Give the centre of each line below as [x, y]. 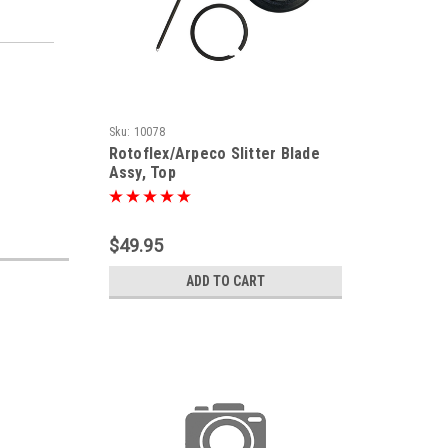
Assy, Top [142, 172]
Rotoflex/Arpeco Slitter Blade [214, 153]
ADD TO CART [225, 281]
